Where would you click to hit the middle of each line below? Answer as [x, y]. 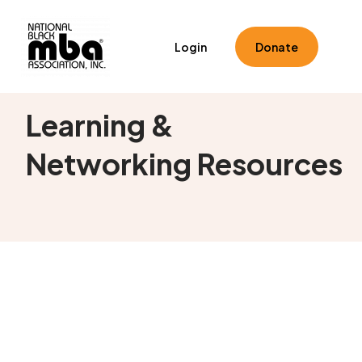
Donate [277, 46]
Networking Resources [184, 164]
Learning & [100, 125]
